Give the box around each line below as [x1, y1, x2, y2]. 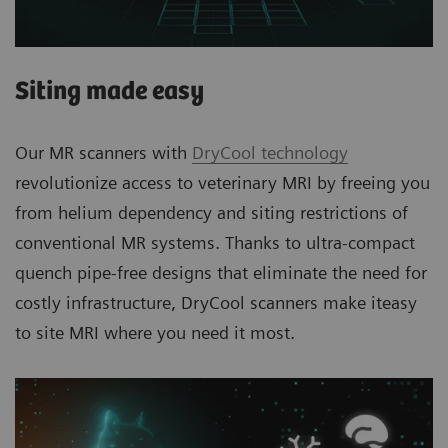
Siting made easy [15, 76, 204, 106]
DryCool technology [192, 141, 348, 163]
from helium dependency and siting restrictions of [15, 201, 408, 223]
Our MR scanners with [15, 141, 192, 163]
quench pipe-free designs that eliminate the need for [15, 261, 427, 283]
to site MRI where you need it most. [15, 321, 295, 343]
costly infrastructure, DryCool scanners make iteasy [15, 291, 417, 313]
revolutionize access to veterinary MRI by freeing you [15, 171, 430, 193]
